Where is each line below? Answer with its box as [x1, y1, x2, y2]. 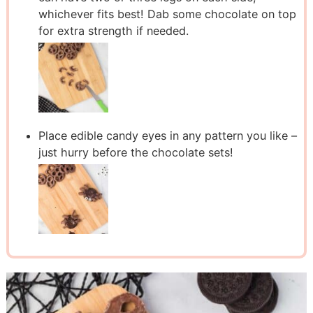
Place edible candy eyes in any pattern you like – [38, 128, 297, 143]
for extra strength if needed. [38, 23, 189, 38]
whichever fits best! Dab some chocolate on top [38, 6, 296, 21]
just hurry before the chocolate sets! [38, 145, 233, 159]
